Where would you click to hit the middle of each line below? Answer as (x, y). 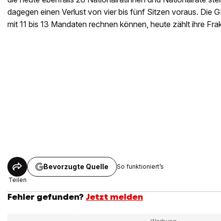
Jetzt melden (114, 197)
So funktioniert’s (140, 167)
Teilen (17, 180)
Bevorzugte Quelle (76, 166)
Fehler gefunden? (46, 197)
